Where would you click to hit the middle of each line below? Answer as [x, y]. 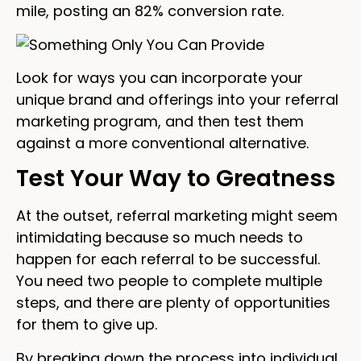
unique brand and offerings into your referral [177, 100]
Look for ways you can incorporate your [160, 78]
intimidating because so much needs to [160, 238]
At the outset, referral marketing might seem [177, 216]
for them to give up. [87, 325]
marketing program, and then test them [160, 122]
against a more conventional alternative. [162, 143]
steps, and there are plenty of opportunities [173, 303]
